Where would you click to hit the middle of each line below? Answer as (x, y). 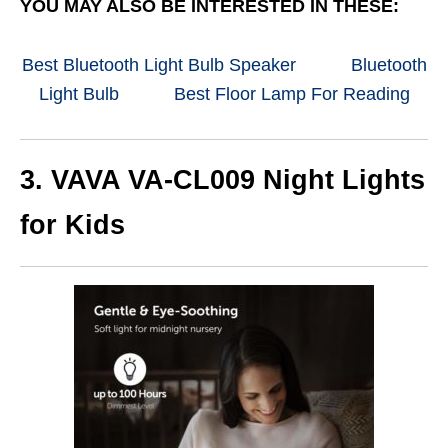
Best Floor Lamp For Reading (291, 93)
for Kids (72, 224)
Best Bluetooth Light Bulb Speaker (158, 64)
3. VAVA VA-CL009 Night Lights (222, 179)
